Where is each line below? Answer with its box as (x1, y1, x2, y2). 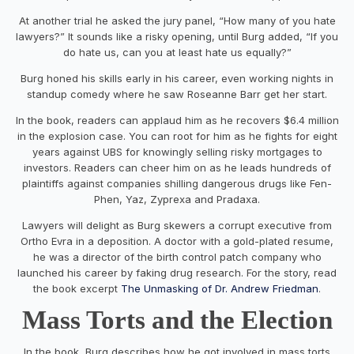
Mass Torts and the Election (21, 305, 333, 334)
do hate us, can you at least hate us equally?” (62, 45, 292, 58)
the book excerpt (33, 281, 121, 295)
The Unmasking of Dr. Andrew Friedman (121, 281, 318, 295)
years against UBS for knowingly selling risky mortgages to (32, 145, 322, 158)
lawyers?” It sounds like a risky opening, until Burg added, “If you (16, 29, 338, 43)
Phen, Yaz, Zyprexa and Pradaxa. (94, 192, 260, 205)
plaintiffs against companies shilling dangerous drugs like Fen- (22, 176, 332, 190)
